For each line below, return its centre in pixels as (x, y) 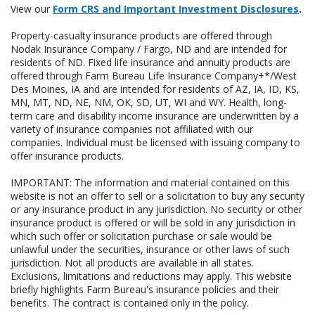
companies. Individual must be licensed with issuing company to (155, 142)
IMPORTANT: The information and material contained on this (150, 182)
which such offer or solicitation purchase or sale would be (141, 236)
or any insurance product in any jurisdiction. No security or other (156, 209)
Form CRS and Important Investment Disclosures (176, 9)
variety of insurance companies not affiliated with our (132, 129)
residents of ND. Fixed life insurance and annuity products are (150, 62)
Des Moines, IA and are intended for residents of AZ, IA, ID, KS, (155, 89)
